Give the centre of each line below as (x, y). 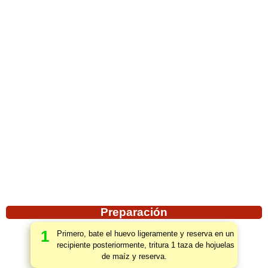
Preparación (134, 212)
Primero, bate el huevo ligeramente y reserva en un (145, 234)
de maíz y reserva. (134, 256)
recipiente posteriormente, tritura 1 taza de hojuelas (145, 245)
